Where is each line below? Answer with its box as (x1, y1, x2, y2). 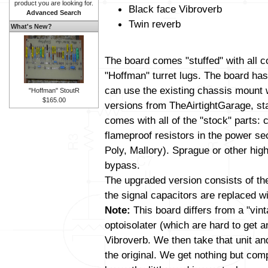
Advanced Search (26, 9, 81, 16)
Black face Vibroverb (129, 3, 222, 16)
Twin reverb (129, 18, 181, 31)
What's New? (11, 23, 52, 30)
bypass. (105, 159, 140, 172)
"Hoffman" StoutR (28, 87, 80, 94)
